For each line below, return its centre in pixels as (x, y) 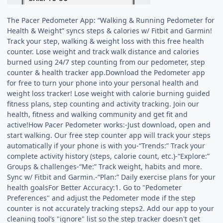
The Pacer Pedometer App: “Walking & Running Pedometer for (111, 20)
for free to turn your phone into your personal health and (103, 83)
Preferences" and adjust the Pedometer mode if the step (102, 198)
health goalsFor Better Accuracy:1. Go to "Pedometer (95, 188)
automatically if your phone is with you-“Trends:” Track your (106, 146)
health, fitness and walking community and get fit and (98, 114)
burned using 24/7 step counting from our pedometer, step (106, 62)
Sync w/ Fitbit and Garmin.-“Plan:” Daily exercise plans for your (111, 177)
